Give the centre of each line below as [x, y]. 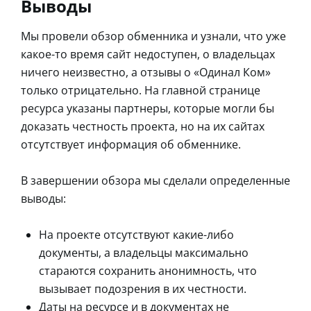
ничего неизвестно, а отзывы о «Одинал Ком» [146, 73]
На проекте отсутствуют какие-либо [136, 235]
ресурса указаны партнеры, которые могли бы [148, 109]
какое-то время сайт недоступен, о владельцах [148, 54]
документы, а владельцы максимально [144, 253]
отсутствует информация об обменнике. [131, 145]
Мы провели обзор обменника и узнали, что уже [153, 36]
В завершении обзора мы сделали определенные [155, 181]
